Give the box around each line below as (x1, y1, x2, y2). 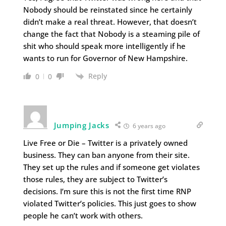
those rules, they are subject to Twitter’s (23, 174, 167, 184)
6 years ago (131, 121, 165, 130)
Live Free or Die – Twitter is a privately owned (23, 137, 188, 148)
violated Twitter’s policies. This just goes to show (23, 198, 196, 208)
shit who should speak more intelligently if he (23, 40, 186, 51)
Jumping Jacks (53, 120, 109, 130)
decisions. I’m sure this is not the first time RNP (23, 186, 191, 196)
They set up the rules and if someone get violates (23, 161, 200, 172)
